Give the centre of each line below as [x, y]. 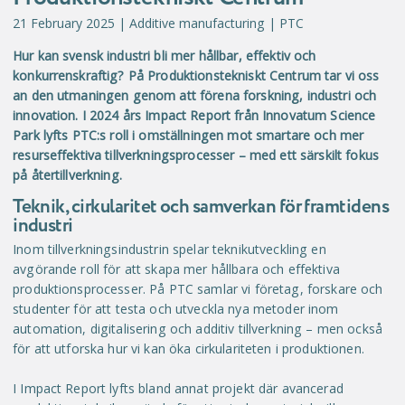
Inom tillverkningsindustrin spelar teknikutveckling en [170, 250]
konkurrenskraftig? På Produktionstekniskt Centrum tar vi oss [196, 75]
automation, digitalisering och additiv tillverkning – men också [198, 329]
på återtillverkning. [67, 174]
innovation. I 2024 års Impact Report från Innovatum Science [194, 115]
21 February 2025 [64, 23]
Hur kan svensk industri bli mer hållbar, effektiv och [165, 55]
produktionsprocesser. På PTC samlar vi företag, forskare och [198, 289]
